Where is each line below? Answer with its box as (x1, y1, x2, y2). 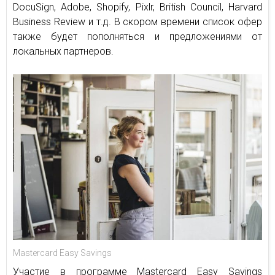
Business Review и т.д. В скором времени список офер (13, 15, 262, 28)
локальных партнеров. (13, 45, 114, 57)
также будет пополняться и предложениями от (13, 30, 262, 42)
